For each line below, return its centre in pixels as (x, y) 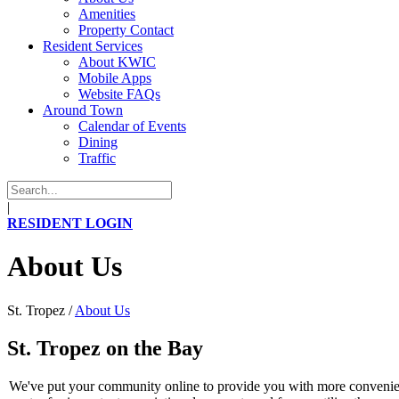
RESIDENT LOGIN (70, 223)
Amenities (107, 14)
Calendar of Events (132, 126)
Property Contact (126, 30)
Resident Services (93, 46)
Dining (98, 142)
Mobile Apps (115, 78)
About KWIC (117, 62)
